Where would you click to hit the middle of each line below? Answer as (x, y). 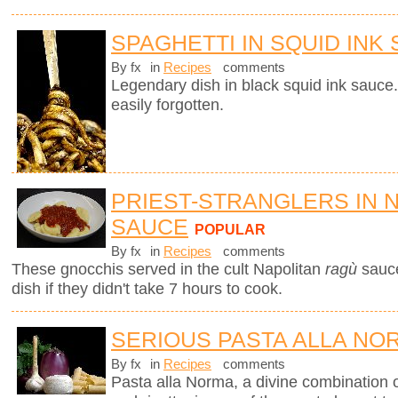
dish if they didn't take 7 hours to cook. (147, 288)
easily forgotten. (167, 104)
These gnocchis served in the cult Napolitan (168, 269)
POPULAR (230, 229)
